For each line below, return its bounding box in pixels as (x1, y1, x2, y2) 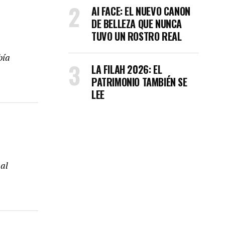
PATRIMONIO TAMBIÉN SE (91, 74, 187, 89)
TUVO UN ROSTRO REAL (91, 29, 182, 44)
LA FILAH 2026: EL (91, 62, 162, 77)
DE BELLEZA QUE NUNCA (91, 16, 182, 31)
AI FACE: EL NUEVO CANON (91, 4, 190, 19)
